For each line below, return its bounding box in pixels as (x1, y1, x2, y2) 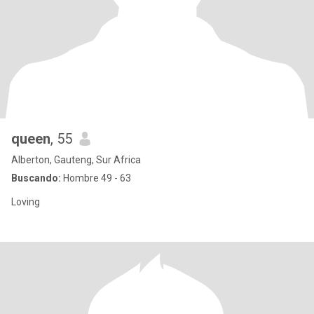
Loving (11, 196, 40, 207)
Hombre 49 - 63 (61, 172, 131, 184)
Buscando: (11, 172, 61, 184)
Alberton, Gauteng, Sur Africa (11, 154, 141, 165)
